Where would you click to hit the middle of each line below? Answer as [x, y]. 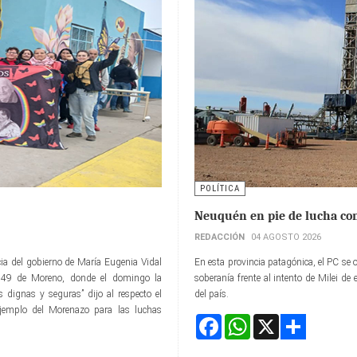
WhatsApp [273, 321]
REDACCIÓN [220, 237]
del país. [212, 294]
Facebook [241, 321]
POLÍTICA [220, 189]
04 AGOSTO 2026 [286, 237]
